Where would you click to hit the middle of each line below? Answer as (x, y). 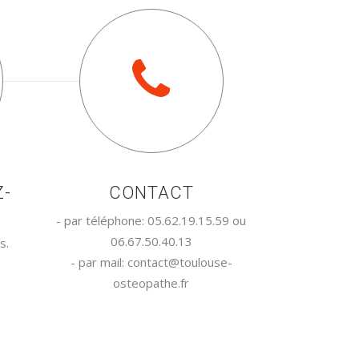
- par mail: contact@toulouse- (151, 262)
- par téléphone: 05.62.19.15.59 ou (151, 220)
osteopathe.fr (151, 283)
